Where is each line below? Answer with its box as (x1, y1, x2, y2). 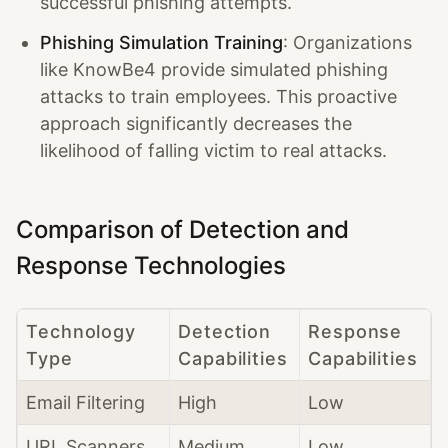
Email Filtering (26, 392, 145, 413)
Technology (26, 321, 137, 342)
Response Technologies (16, 251, 286, 280)
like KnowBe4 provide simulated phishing (40, 59, 388, 80)
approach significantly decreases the (40, 113, 352, 134)
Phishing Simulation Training (40, 32, 283, 53)
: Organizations (283, 32, 412, 53)
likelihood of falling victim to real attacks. (40, 140, 387, 161)
